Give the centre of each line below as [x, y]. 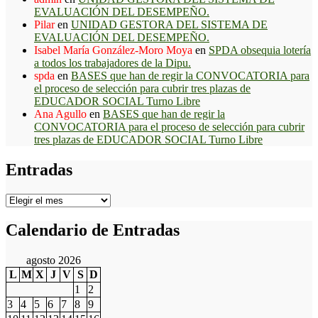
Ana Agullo [60, 114]
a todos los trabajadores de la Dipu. [113, 62]
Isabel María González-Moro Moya [113, 50]
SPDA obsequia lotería [260, 50]
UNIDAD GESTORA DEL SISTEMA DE [169, 24]
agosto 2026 [53, 261]
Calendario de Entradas [93, 230]
